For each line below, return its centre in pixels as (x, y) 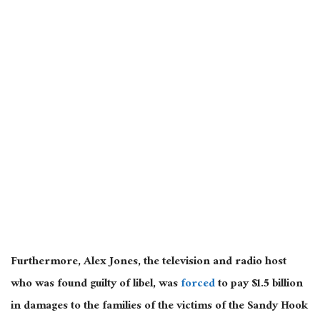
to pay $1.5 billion (259, 285)
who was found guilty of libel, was (96, 285)
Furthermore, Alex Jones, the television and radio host (149, 263)
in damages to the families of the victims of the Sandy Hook (159, 307)
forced (198, 285)
